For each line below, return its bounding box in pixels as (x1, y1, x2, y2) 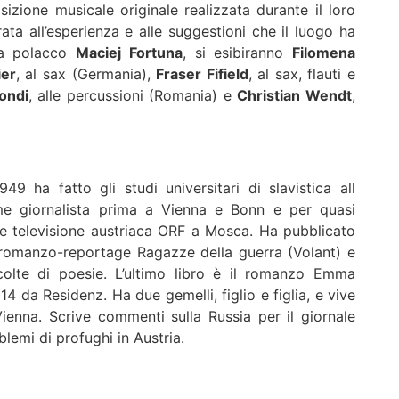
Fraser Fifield (156, 64, 248, 83)
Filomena (292, 43, 356, 61)
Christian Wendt (237, 85, 353, 104)
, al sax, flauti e (248, 64, 356, 83)
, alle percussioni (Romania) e (28, 85, 238, 104)
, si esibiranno (182, 43, 293, 61)
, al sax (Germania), (15, 64, 157, 83)
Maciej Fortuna (76, 43, 183, 61)
